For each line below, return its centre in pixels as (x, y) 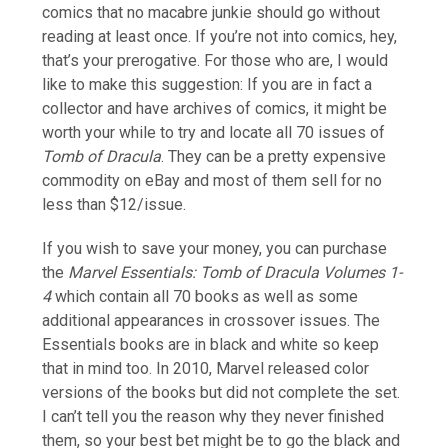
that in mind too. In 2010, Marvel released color (206, 368)
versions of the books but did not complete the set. (221, 392)
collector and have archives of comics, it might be (215, 108)
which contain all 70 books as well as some (205, 296)
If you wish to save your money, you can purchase (215, 248)
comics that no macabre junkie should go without (211, 12)
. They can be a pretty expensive (274, 156)
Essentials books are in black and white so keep (211, 344)
